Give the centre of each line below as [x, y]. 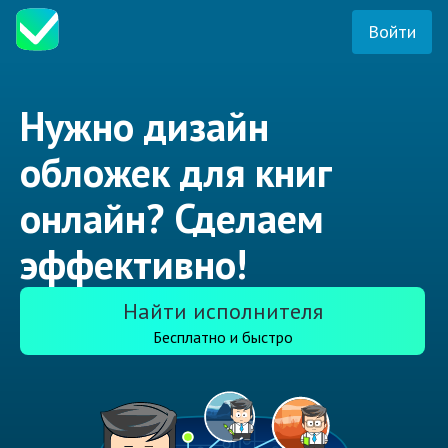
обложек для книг [176, 172]
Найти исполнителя [222, 311]
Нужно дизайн [144, 126]
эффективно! [133, 264]
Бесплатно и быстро [222, 337]
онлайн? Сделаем [172, 218]
